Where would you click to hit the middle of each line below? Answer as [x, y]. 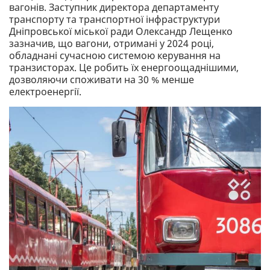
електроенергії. [45, 91]
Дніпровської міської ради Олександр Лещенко [121, 31]
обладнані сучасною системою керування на [115, 55]
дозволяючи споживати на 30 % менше [102, 79]
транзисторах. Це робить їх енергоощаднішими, [124, 67]
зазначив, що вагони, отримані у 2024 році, [111, 43]
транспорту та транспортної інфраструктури [115, 19]
